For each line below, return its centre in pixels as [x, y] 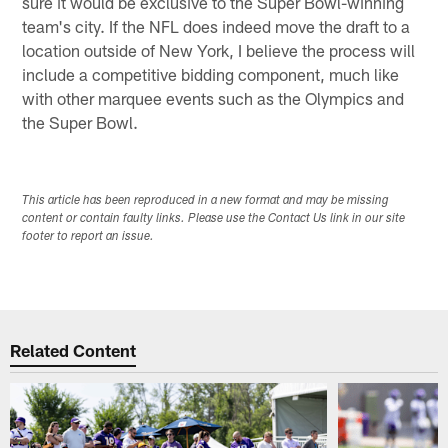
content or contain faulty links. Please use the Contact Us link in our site [214, 219]
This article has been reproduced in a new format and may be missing [206, 201]
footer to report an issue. [88, 237]
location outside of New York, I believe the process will [219, 49]
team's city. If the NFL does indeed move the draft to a [216, 25]
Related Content [73, 349]
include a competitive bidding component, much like [211, 73]
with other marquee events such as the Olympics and [213, 97]
